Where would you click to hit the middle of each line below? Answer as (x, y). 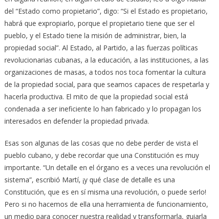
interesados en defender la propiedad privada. (77, 121)
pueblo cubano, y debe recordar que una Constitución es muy (101, 155)
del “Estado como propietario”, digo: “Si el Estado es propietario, (106, 11)
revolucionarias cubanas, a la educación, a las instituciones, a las (106, 60)
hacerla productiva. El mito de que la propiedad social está (96, 97)
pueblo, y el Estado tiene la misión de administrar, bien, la (95, 36)
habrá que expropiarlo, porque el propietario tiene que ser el (99, 23)
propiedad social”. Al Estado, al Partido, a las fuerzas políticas (101, 48)
